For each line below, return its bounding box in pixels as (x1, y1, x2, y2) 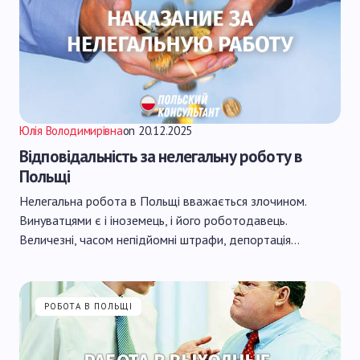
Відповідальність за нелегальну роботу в (19, 145, 303, 167)
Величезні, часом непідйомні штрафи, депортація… (19, 231, 300, 247)
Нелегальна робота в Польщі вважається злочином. (19, 193, 306, 209)
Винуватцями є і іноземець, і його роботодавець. (19, 212, 287, 228)
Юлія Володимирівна (19, 123, 123, 138)
